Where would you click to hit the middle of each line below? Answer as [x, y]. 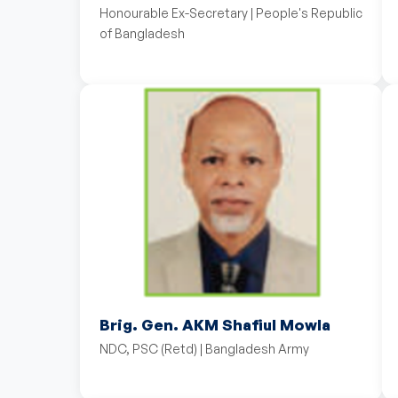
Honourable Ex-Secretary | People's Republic [231, 13]
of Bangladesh [142, 33]
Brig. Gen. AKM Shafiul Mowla [215, 325]
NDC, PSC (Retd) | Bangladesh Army [204, 349]
